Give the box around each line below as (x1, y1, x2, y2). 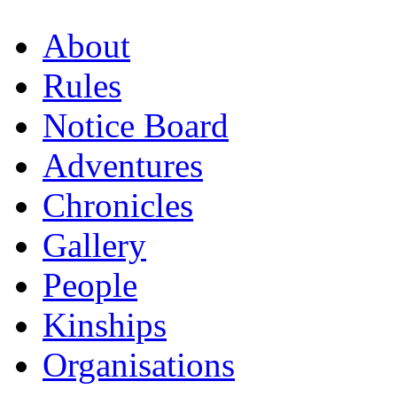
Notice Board (43, 105, 229, 144)
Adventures (43, 145, 203, 184)
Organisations (43, 345, 235, 384)
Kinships (43, 305, 167, 344)
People (43, 265, 137, 304)
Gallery (43, 225, 146, 264)
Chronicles (43, 185, 193, 224)
